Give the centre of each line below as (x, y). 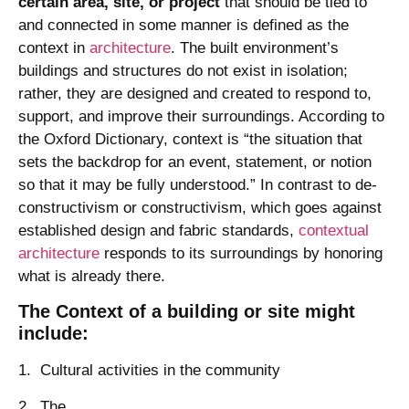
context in (54, 47)
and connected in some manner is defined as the (184, 25)
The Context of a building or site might (187, 312)
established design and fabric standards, (158, 230)
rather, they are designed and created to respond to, (195, 93)
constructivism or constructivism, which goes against (200, 207)
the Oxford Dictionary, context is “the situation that (190, 139)
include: (53, 334)
